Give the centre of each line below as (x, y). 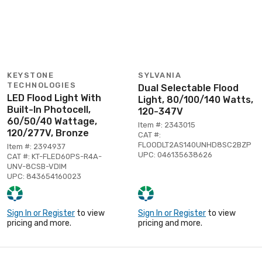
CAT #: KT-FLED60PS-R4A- (54, 156)
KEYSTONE (30, 75)
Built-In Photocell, (49, 109)
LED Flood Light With (54, 98)
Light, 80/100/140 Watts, (196, 99)
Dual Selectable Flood (188, 88)
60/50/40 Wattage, (52, 121)
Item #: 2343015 (167, 125)
